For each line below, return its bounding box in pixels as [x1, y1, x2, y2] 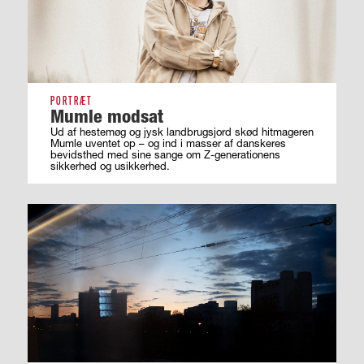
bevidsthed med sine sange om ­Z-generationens [50, 147, 280, 161]
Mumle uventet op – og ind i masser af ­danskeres [50, 136, 286, 149]
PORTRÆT [50, 93, 93, 107]
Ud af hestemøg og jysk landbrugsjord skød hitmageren [50, 124, 314, 138]
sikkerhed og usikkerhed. [50, 158, 170, 172]
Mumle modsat [50, 104, 163, 127]
